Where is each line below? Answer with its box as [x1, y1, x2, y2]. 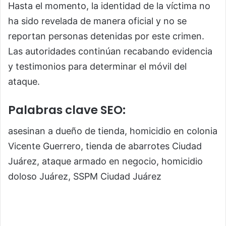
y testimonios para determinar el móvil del [8, 61, 187, 72]
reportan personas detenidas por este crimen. [8, 30, 204, 41]
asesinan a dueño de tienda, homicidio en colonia [8, 126, 217, 137]
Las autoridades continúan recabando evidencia [8, 45, 212, 56]
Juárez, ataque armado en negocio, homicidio [8, 156, 203, 167]
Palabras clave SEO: [8, 101, 126, 118]
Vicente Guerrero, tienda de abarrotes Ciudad [8, 141, 202, 152]
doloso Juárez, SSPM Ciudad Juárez [8, 171, 161, 182]
